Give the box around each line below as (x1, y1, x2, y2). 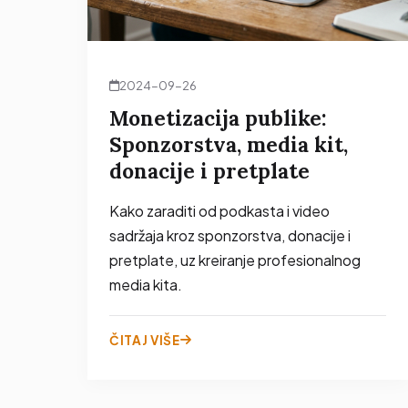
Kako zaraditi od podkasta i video (109, 200, 330, 220)
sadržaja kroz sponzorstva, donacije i (109, 225, 351, 245)
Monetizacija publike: (109, 104, 327, 131)
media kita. (109, 274, 182, 294)
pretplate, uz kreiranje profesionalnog (109, 250, 361, 270)
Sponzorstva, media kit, (109, 130, 348, 158)
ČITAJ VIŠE (109, 331, 180, 348)
